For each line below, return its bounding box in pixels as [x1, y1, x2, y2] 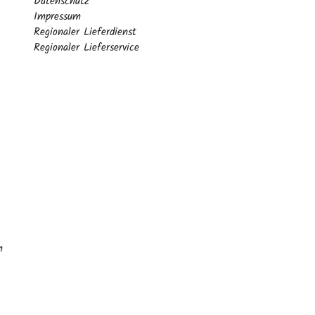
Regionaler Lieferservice [34, 39, 139, 56]
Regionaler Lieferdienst [34, 24, 136, 41]
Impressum [34, 8, 81, 25]
